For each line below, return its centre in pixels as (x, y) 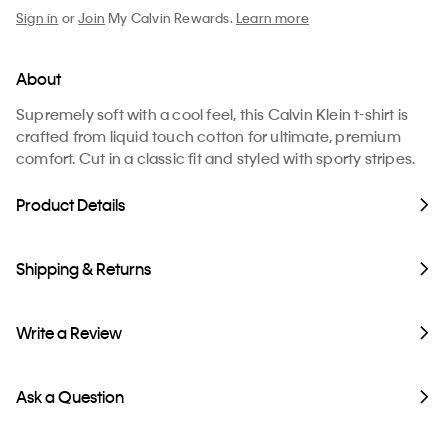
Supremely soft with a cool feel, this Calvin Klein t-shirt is (212, 114)
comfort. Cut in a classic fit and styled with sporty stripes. (216, 158)
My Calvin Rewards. (171, 18)
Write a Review (69, 333)
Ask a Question (70, 397)
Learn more (273, 18)
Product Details (70, 205)
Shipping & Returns (83, 269)
